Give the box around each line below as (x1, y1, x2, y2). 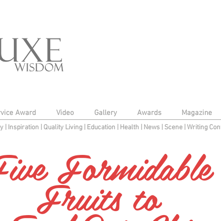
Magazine (181, 109, 212, 117)
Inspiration (7, 123, 40, 132)
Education (86, 123, 117, 132)
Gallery (94, 109, 117, 117)
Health (119, 123, 139, 132)
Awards (137, 109, 161, 117)
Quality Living (43, 123, 84, 132)
